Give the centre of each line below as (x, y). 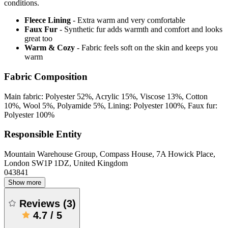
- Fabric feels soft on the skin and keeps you (147, 48)
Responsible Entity (43, 134)
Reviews (41, 203)
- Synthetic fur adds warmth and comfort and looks (141, 30)
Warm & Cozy (50, 48)
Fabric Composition (46, 76)
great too (38, 39)
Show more (25, 183)
